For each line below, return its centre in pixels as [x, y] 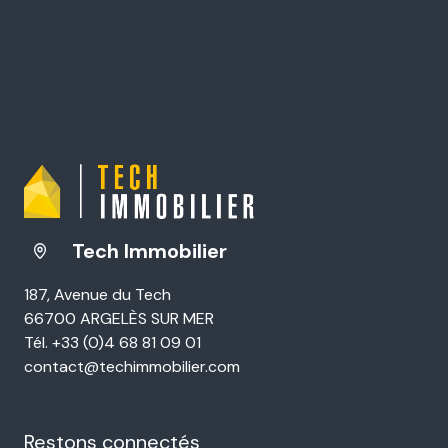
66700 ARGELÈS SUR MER [119, 318]
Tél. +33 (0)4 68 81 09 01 [112, 342]
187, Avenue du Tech [97, 294]
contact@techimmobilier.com [132, 366]
